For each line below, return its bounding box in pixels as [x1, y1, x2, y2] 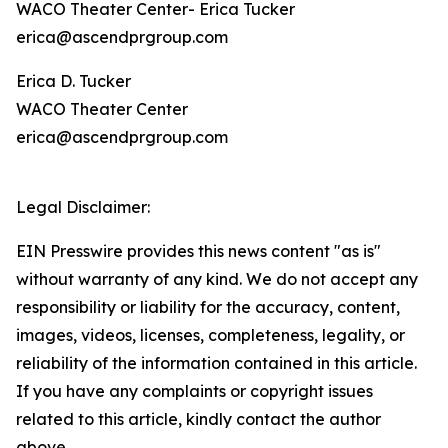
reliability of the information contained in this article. [16, 353, 417, 374]
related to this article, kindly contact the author [16, 409, 381, 430]
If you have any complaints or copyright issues [16, 381, 373, 402]
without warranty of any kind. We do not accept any [16, 269, 418, 290]
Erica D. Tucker [16, 71, 131, 92]
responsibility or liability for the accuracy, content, [16, 297, 400, 318]
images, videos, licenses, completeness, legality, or [16, 325, 405, 346]
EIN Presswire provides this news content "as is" [16, 241, 381, 262]
